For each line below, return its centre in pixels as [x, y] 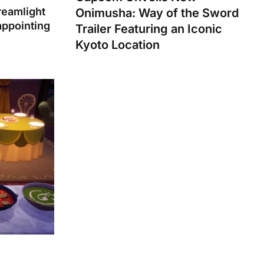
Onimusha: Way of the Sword [157, 13]
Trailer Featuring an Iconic [149, 29]
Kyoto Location [118, 45]
